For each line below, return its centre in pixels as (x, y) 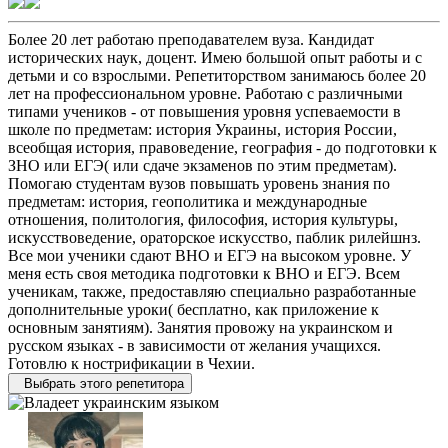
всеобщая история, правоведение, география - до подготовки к (222, 147)
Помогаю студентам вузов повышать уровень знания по (199, 183)
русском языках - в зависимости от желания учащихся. (194, 345)
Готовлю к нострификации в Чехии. (131, 363)
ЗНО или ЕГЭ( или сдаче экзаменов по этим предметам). (202, 165)
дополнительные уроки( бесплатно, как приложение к (193, 309)
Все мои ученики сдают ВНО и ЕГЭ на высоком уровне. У (209, 255)
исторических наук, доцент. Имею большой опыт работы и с (215, 57)
